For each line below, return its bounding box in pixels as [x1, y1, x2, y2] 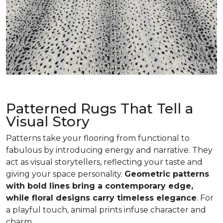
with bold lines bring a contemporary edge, [6, 181, 193, 191]
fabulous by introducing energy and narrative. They [6, 145, 213, 155]
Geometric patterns [124, 169, 209, 179]
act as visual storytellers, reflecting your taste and [6, 157, 203, 167]
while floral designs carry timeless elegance [6, 193, 197, 203]
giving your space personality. [6, 169, 124, 179]
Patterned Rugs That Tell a [6, 100, 193, 117]
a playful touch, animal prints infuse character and [6, 205, 206, 215]
